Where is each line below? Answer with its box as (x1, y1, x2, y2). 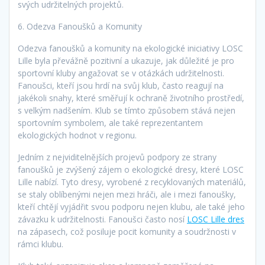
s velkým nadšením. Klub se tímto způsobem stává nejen (18, 105, 235, 117)
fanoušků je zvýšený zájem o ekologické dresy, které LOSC (18, 164, 244, 176)
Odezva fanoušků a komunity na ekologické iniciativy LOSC (18, 43, 243, 54)
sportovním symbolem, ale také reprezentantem (18, 117, 203, 129)
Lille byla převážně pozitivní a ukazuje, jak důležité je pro (18, 55, 234, 67)
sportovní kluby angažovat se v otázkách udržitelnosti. (18, 67, 224, 79)
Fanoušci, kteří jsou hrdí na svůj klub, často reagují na (18, 80, 224, 92)
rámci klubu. (18, 238, 63, 250)
